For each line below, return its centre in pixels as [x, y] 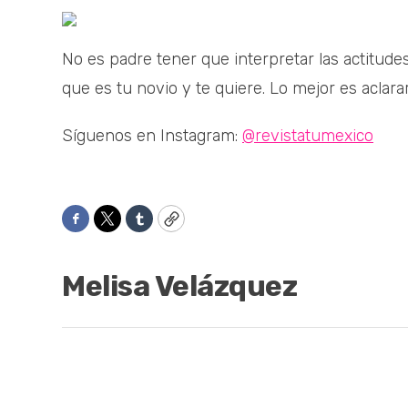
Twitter [134, 226]
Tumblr [164, 226]
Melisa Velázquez [179, 286]
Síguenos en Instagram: [152, 136]
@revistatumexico [308, 136]
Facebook [112, 226]
